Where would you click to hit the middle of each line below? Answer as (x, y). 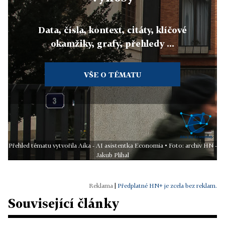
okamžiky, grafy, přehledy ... (113, 44)
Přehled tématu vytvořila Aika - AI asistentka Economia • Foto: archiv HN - (113, 145)
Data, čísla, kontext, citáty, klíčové (113, 30)
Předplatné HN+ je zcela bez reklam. (167, 185)
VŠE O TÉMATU (112, 75)
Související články (64, 203)
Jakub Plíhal (113, 155)
